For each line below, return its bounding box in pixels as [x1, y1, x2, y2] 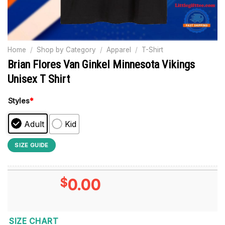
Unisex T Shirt [8, 72, 70, 85]
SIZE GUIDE [15, 141, 49, 149]
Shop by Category [37, 46, 96, 54]
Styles [8, 96, 30, 105]
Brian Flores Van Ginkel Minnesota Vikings [8, 57, 195, 71]
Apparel [106, 46, 132, 54]
